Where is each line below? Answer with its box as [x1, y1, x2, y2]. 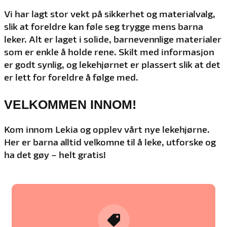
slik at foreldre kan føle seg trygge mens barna [4, 23, 203, 31]
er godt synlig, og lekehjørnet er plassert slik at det [4, 61, 220, 69]
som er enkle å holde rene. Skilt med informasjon [4, 48, 214, 57]
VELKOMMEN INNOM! [4, 97, 136, 111]
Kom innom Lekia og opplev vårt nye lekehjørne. [4, 126, 210, 134]
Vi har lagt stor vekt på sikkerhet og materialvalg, [4, 10, 215, 19]
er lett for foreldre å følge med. [4, 73, 138, 82]
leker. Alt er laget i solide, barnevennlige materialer [4, 35, 221, 44]
